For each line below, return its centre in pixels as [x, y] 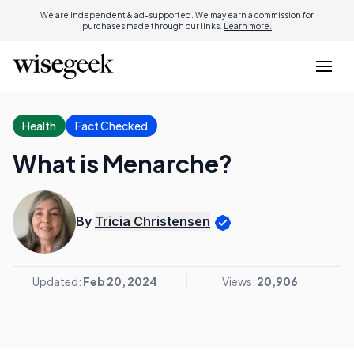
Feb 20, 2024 [120, 281]
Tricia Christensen [153, 222]
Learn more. [248, 26]
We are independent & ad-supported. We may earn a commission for [177, 15]
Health [39, 126]
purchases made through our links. [153, 26]
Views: [239, 281]
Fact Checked [111, 126]
